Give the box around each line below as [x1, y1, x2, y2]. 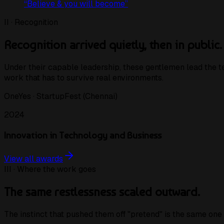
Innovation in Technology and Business [4, 129, 161, 140]
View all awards [4, 153, 63, 164]
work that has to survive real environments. [4, 72, 163, 83]
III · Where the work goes [4, 164, 96, 175]
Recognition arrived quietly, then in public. [4, 37, 222, 52]
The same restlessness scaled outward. [4, 184, 200, 199]
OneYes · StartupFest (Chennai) [4, 90, 117, 101]
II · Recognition [4, 17, 58, 28]
